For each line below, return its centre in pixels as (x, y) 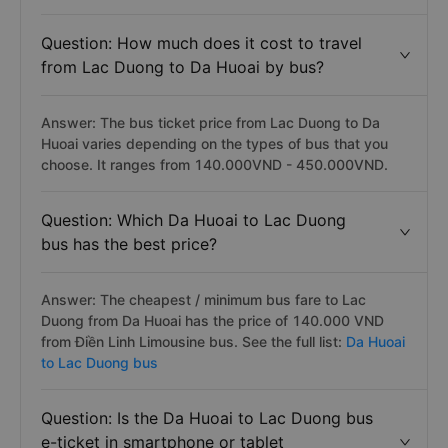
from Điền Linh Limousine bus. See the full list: (193, 341)
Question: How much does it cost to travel (201, 43)
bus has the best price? (129, 244)
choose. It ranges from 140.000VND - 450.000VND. (214, 164)
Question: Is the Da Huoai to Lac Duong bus (207, 418)
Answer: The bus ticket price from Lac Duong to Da (210, 122)
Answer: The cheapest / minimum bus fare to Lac (203, 299)
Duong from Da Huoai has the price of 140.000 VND (212, 320)
